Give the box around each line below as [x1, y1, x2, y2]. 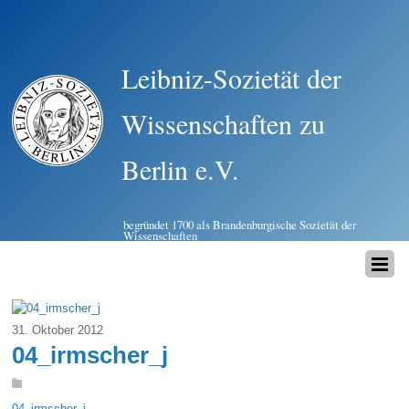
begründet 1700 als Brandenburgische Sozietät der [123, 216, 357, 233]
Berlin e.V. [121, 151, 240, 187]
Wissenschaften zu [121, 105, 326, 142]
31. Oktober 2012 [12, 323, 104, 338]
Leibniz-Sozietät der [121, 59, 342, 96]
